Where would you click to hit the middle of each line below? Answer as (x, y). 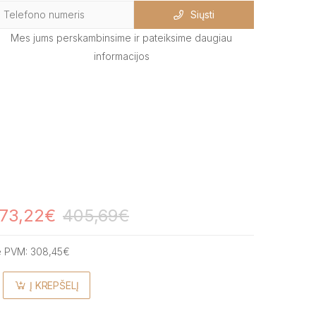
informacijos (121, 56)
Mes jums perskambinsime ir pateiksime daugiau (121, 37)
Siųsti (202, 15)
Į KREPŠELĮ (54, 285)
